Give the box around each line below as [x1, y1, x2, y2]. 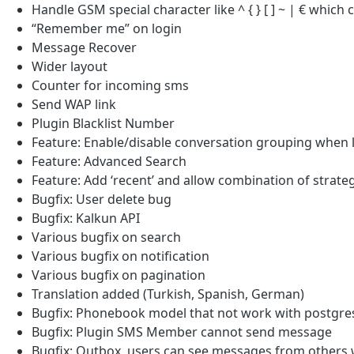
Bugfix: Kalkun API [32, 209, 140, 228]
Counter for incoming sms [32, 77, 189, 95]
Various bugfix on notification [32, 247, 209, 265]
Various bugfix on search [32, 228, 181, 247]
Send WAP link [32, 96, 116, 114]
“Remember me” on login [32, 20, 182, 38]
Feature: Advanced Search [32, 153, 186, 171]
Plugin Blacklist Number [32, 115, 175, 133]
